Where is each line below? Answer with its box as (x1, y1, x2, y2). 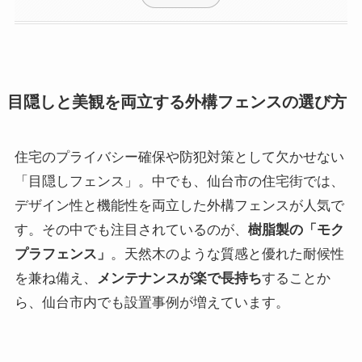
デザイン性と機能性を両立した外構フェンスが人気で (14, 198, 344, 214)
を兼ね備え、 (14, 271, 97, 287)
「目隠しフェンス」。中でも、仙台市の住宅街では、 (14, 174, 344, 190)
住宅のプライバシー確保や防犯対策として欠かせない (14, 149, 344, 166)
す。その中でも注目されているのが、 (14, 222, 248, 238)
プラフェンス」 (14, 246, 111, 263)
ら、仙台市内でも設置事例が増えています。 (14, 295, 289, 311)
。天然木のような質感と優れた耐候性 (110, 246, 344, 263)
